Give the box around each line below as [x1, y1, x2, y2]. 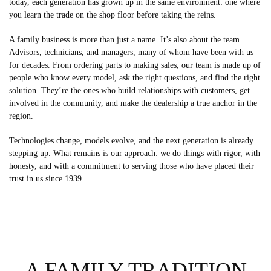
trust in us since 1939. [9, 174, 84, 183]
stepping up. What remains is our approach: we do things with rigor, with [9, 149, 260, 158]
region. [9, 111, 33, 120]
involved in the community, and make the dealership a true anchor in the [9, 99, 257, 108]
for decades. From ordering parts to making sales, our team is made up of [9, 60, 261, 70]
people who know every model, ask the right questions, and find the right [9, 73, 260, 82]
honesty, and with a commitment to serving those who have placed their [9, 162, 254, 171]
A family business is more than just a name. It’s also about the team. [9, 35, 242, 44]
